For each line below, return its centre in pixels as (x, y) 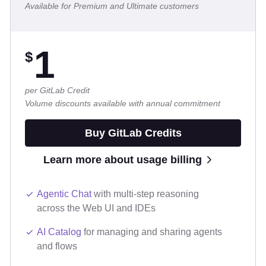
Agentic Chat (64, 194)
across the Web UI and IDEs (96, 208)
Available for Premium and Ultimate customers (112, 6)
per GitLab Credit (57, 91)
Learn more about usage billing (122, 160)
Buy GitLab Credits (133, 133)
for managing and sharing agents (152, 232)
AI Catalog (59, 232)
